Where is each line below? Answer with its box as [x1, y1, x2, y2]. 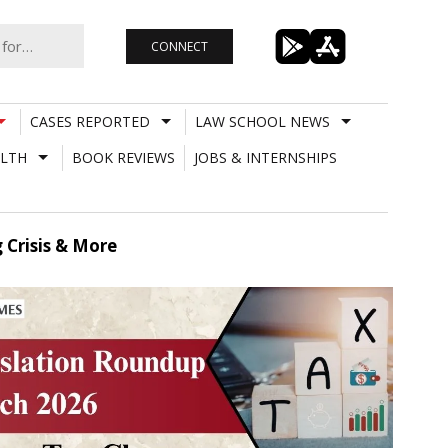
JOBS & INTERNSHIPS [193, 147, 337, 167]
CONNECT [150, 37, 208, 55]
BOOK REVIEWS [71, 147, 175, 167]
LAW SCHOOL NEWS [194, 111, 330, 131]
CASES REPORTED [29, 111, 150, 131]
